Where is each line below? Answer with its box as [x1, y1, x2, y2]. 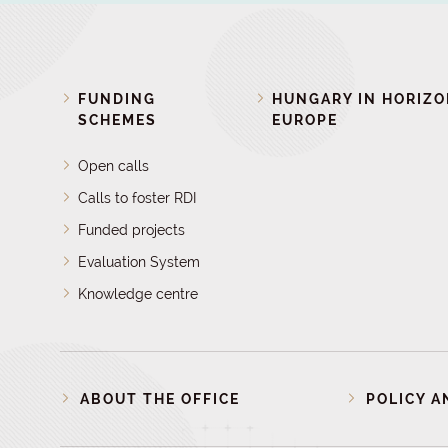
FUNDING [78, 91, 157, 107]
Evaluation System [78, 254, 201, 270]
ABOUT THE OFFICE [80, 391, 240, 407]
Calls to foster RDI [78, 190, 197, 206]
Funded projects [78, 222, 186, 238]
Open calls [78, 158, 150, 174]
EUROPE [271, 112, 338, 128]
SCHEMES [78, 112, 157, 128]
